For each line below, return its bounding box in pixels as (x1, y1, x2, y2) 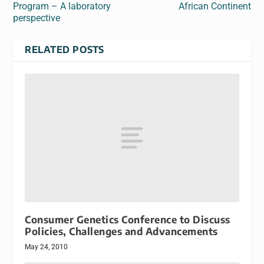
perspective (13, 12, 61, 24)
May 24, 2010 (25, 242, 68, 251)
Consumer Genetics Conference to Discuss (25, 213, 230, 226)
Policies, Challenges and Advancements (25, 225, 218, 237)
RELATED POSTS (25, 43, 104, 55)
